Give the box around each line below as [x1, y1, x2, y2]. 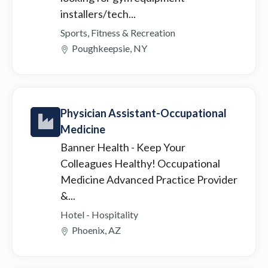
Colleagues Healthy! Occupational [60, 156, 220, 170]
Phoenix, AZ [72, 224, 121, 236]
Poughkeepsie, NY [72, 42, 147, 54]
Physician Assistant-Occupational [60, 106, 227, 120]
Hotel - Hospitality [60, 208, 138, 220]
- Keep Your [131, 140, 185, 154]
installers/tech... [60, 7, 136, 20]
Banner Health [60, 140, 131, 154]
